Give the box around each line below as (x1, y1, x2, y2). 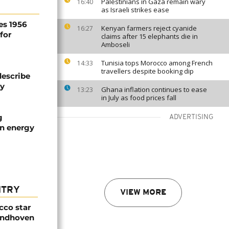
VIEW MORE (120, 189, 166, 197)
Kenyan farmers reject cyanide (101, 24, 197, 33)
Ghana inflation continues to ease (101, 85, 207, 94)
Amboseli (101, 40, 130, 49)
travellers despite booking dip (101, 66, 194, 76)
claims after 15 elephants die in (101, 32, 198, 41)
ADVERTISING (169, 113, 214, 121)
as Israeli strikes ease (101, 5, 169, 14)
